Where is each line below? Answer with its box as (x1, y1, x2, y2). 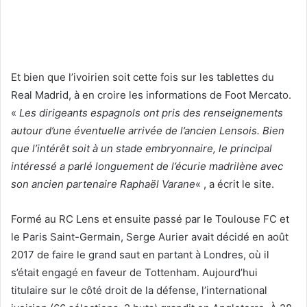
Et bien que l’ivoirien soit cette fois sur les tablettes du (11, 70, 274, 84)
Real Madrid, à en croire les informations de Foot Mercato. (11, 88, 291, 101)
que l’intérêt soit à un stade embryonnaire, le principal (11, 141, 272, 155)
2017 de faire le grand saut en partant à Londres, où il (11, 247, 269, 261)
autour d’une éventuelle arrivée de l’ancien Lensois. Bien (11, 123, 284, 137)
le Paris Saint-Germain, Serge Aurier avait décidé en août (11, 230, 288, 243)
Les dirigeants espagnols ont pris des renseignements (19, 106, 283, 119)
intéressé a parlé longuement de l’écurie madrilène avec (11, 159, 283, 173)
